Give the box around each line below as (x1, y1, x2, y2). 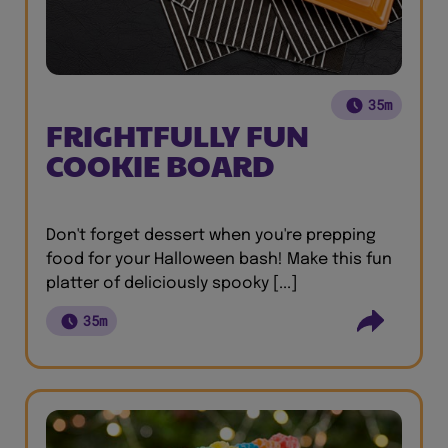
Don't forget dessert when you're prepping (46, 227, 376, 244)
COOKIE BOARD (46, 144, 274, 185)
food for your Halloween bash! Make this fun (46, 251, 392, 268)
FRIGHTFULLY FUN (46, 114, 309, 155)
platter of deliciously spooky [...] (46, 275, 297, 292)
